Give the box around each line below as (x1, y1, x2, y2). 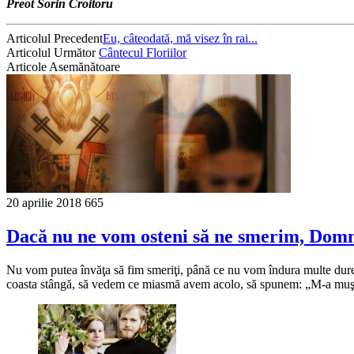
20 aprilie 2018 (6, 195, 81, 209)
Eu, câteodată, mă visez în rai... (103, 31, 258, 45)
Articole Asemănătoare (6, 59, 120, 73)
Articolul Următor (6, 45, 99, 59)
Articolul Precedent (6, 31, 103, 45)
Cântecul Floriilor (99, 45, 186, 59)
